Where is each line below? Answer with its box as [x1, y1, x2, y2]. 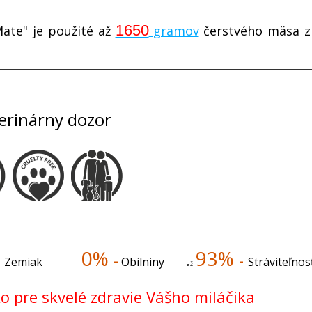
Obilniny [121, 253, 164, 270]
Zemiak [4, 253, 42, 270]
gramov [153, 22, 199, 39]
